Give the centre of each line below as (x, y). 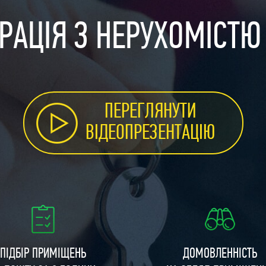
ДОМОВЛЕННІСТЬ (220, 254)
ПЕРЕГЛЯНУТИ (150, 112)
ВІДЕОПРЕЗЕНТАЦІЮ (150, 133)
